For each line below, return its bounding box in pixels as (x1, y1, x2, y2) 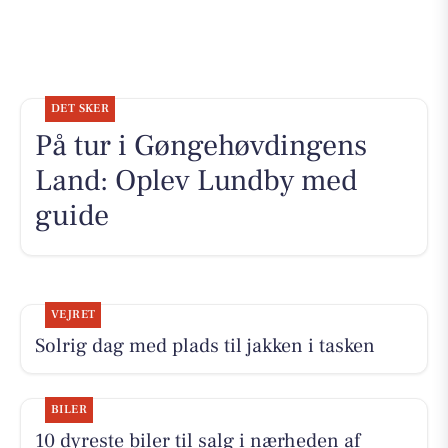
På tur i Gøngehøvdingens (34, 126, 367, 166)
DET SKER (50, 101, 110, 117)
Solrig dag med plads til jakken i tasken (34, 333, 375, 360)
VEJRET (50, 307, 96, 323)
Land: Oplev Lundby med (34, 161, 357, 201)
